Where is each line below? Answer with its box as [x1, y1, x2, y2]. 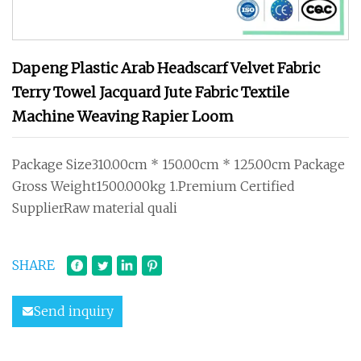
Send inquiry [34, 303, 114, 319]
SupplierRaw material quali [12, 200, 177, 216]
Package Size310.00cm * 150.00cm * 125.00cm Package [12, 156, 345, 172]
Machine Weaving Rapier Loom [12, 107, 234, 126]
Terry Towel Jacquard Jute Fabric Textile [12, 83, 289, 102]
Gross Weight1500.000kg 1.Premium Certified [12, 178, 295, 194]
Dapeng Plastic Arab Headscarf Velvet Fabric [12, 59, 320, 77]
